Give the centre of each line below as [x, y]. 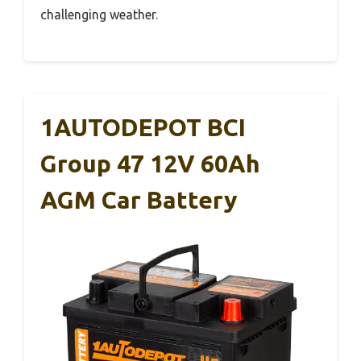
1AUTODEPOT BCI [143, 127]
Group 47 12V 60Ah [150, 163]
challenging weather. [99, 14]
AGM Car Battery [139, 199]
